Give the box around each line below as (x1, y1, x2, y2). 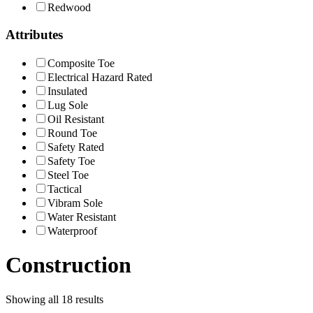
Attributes (6, 27, 63, 43)
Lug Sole (48, 99, 88, 111)
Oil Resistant (48, 112, 104, 125)
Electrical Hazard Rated (48, 71, 152, 83)
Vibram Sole (48, 196, 103, 209)
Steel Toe (48, 168, 89, 181)
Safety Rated (48, 140, 104, 153)
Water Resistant (48, 210, 116, 223)
